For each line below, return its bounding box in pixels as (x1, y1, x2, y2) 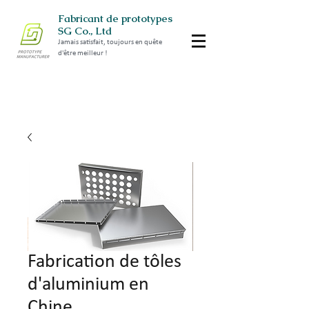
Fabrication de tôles (28, 252, 181, 272)
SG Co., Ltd (58, 24, 112, 37)
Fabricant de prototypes (58, 12, 172, 25)
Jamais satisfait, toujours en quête (58, 39, 162, 46)
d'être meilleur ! (58, 50, 108, 57)
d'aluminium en (28, 275, 149, 295)
